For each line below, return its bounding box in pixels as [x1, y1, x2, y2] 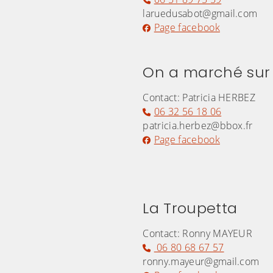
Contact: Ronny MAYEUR [143, 227, 253, 241]
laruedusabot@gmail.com [143, 7, 258, 21]
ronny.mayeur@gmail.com [143, 255, 260, 269]
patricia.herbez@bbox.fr [143, 119, 253, 133]
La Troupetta [143, 198, 238, 219]
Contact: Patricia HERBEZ [143, 91, 256, 105]
